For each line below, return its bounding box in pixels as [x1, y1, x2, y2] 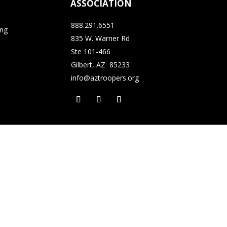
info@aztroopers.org [70, 72, 139, 83]
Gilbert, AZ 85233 [70, 59, 130, 69]
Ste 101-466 [70, 46, 110, 56]
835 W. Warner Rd [70, 33, 130, 43]
